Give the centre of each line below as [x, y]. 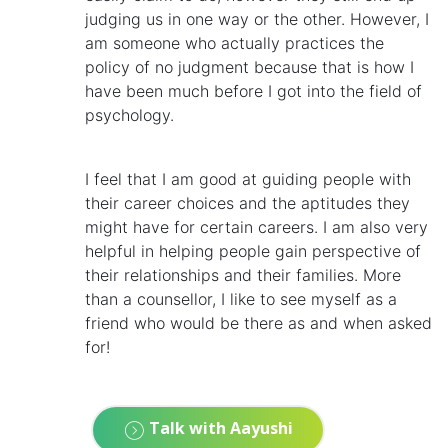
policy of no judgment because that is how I [249, 66]
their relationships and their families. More [243, 274]
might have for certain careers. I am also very [256, 226]
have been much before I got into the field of [253, 90]
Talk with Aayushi [219, 428]
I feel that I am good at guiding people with [248, 178]
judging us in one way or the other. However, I [257, 18]
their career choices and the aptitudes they [247, 202]
